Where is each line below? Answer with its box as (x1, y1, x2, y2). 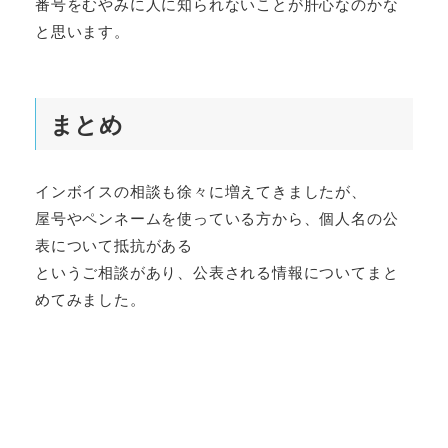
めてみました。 (35, 287, 146, 309)
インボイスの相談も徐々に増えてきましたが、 (35, 179, 367, 201)
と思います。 (35, 20, 130, 42)
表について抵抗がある (35, 233, 193, 255)
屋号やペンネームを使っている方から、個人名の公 (35, 206, 399, 228)
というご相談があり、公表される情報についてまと (35, 260, 399, 282)
